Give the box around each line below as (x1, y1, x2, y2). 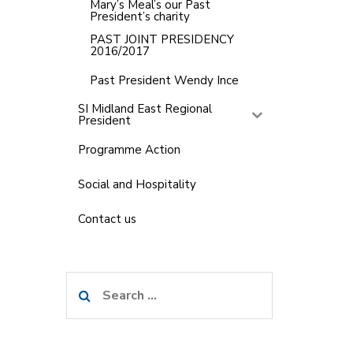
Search (65, 273, 107, 291)
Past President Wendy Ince (89, 72, 239, 88)
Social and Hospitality (77, 176, 196, 192)
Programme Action (77, 141, 180, 158)
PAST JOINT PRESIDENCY (89, 32, 234, 47)
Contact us (77, 210, 136, 227)
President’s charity (89, 9, 190, 24)
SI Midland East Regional (77, 101, 212, 117)
